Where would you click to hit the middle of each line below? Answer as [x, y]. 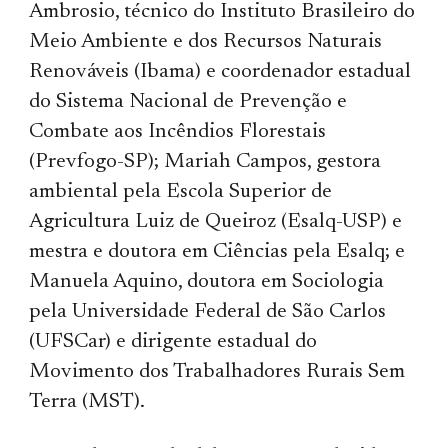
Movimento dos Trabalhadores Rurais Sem [217, 372]
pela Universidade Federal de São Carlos [208, 312]
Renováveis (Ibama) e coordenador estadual [220, 72]
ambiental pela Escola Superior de [181, 192]
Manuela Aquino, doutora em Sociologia [207, 282]
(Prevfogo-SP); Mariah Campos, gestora [205, 162]
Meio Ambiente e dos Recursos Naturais [206, 42]
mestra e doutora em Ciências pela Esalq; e [217, 252]
